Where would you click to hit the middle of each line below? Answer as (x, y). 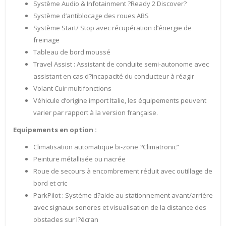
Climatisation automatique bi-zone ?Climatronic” (106, 147)
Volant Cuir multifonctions (72, 89)
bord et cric (50, 183)
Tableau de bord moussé (72, 52)
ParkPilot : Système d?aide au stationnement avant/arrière (123, 195)
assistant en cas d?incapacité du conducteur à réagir (114, 76)
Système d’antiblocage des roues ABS (91, 16)
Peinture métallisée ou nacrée (79, 159)
